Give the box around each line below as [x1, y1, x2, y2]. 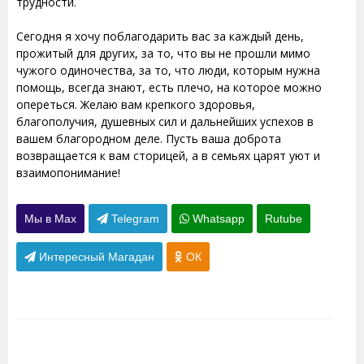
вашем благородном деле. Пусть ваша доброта [16, 130, 281, 146]
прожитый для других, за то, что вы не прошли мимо [16, 45, 310, 61]
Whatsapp [189, 211, 245, 225]
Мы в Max [24, 211, 76, 225]
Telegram [108, 211, 159, 225]
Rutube [265, 211, 302, 225]
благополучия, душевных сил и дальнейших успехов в [16, 113, 314, 129]
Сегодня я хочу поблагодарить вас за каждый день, [16, 28, 304, 44]
